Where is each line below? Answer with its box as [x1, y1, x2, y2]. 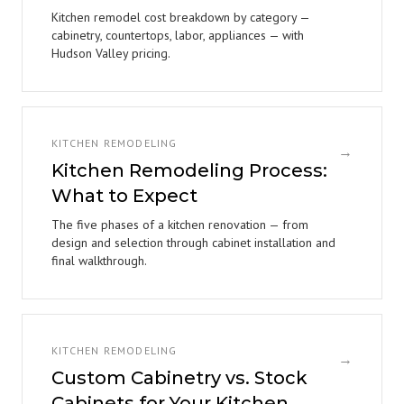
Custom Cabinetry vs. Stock [51, 367, 308, 389]
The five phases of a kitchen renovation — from [51, 216, 308, 233]
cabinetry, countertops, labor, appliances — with [51, 27, 304, 43]
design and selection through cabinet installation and [51, 234, 335, 251]
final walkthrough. [51, 252, 147, 269]
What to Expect [51, 185, 197, 207]
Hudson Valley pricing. [51, 45, 170, 61]
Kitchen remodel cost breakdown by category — [51, 9, 309, 25]
